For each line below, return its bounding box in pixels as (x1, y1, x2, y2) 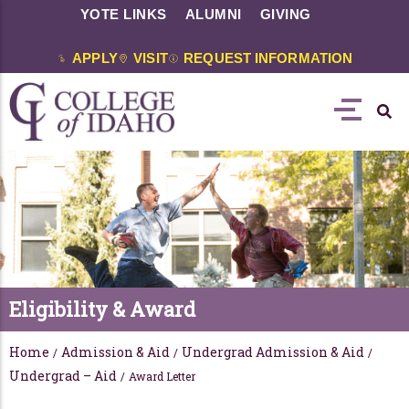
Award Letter (129, 368, 195, 383)
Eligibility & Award (9, 296, 195, 323)
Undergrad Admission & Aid (182, 343, 364, 362)
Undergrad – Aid (9, 367, 117, 385)
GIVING (259, 6, 311, 22)
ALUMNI (184, 6, 242, 22)
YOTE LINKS (79, 6, 167, 22)
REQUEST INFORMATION (184, 50, 353, 66)
